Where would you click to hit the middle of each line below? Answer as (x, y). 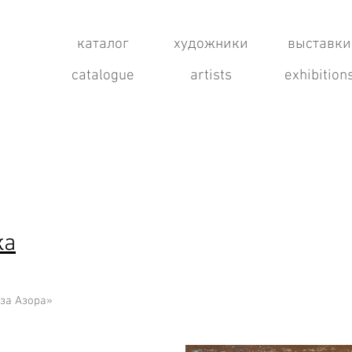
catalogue (103, 76)
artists (211, 76)
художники (211, 44)
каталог (103, 44)
